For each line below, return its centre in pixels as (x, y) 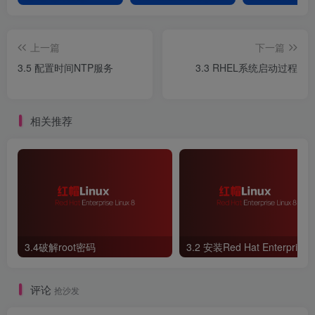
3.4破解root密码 (60, 247)
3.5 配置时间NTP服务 (65, 68)
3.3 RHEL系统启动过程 (246, 68)
